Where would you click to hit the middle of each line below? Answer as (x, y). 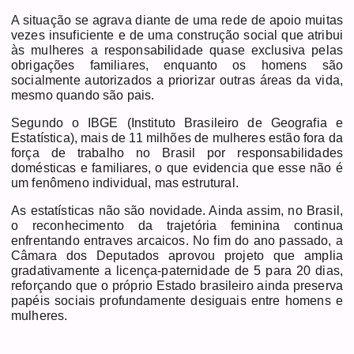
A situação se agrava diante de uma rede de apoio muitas (177, 20)
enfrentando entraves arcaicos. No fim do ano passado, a (177, 240)
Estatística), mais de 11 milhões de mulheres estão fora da (177, 137)
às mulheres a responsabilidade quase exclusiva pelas (177, 50)
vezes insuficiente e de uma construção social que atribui (177, 35)
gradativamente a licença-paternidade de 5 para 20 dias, (177, 270)
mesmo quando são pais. (83, 95)
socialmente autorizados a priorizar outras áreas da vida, (177, 80)
